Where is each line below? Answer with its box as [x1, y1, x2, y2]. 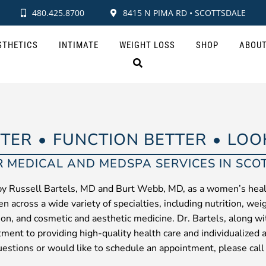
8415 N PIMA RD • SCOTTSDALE [122, 7, 246, 18]
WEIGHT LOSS [119, 40, 175, 50]
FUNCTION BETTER [53, 129, 207, 151]
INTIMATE [58, 40, 99, 50]
